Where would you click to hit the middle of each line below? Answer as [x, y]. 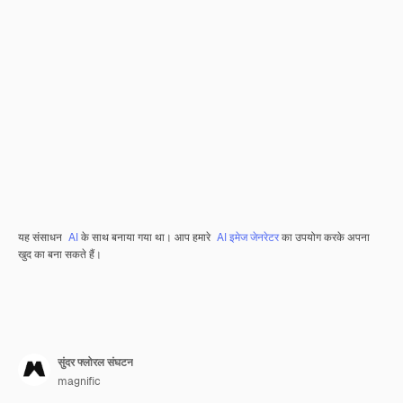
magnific [79, 381]
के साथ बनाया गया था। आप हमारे [146, 237]
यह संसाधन [41, 237]
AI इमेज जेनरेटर [248, 237]
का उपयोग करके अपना [324, 237]
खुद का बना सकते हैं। [60, 255]
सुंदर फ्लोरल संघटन [95, 363]
